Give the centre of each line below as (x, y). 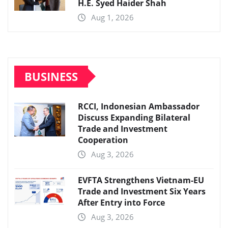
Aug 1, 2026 (112, 17)
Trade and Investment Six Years (142, 191)
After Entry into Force (121, 202)
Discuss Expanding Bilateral (134, 117)
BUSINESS (51, 76)
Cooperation (103, 140)
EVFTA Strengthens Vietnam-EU (141, 180)
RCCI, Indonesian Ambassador (139, 106)
